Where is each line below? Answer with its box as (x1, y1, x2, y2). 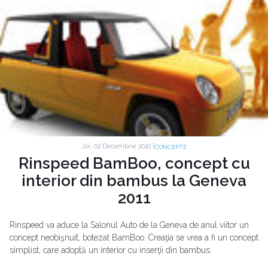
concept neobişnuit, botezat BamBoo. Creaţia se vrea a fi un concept (10, 232, 258, 242)
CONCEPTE (154, 143, 187, 150)
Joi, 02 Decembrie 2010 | (81, 142, 154, 151)
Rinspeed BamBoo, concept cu (18, 154, 250, 172)
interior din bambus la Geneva (22, 171, 246, 190)
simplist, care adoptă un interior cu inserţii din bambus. (10, 245, 212, 255)
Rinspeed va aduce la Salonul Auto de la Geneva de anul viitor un (10, 220, 249, 230)
